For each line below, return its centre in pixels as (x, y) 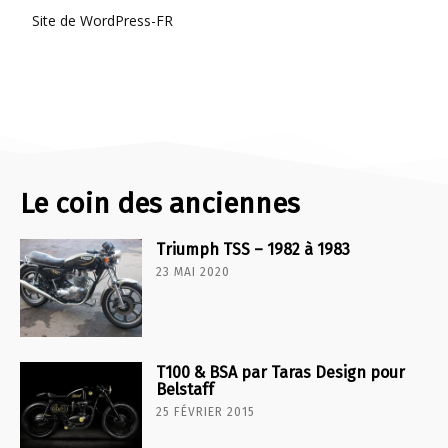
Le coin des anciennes (160, 203)
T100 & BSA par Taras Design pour (281, 372)
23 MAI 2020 (193, 271)
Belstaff (185, 389)
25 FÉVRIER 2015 (206, 411)
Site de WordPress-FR (102, 20)
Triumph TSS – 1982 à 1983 (253, 249)
